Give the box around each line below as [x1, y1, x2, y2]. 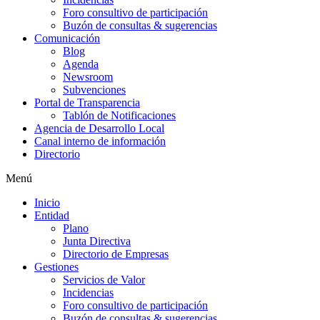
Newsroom [63, 70, 113, 83]
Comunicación [34, 31, 100, 44]
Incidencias [63, 286, 114, 299]
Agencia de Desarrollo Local [34, 121, 164, 134]
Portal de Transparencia [34, 96, 140, 109]
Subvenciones [63, 83, 126, 96]
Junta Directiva [63, 234, 131, 247]
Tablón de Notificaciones [63, 109, 176, 121]
